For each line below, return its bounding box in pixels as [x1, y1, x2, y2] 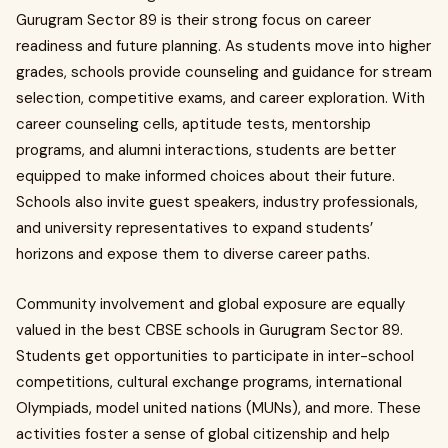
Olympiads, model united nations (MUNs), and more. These [16, 397, 421, 418]
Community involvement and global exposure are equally [16, 293, 405, 314]
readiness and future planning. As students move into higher [16, 35, 431, 56]
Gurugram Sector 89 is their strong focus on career [16, 9, 371, 30]
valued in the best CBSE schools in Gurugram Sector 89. [16, 319, 403, 340]
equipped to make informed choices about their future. [16, 165, 395, 186]
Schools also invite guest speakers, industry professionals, [16, 191, 418, 212]
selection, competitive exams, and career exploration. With [16, 87, 425, 108]
